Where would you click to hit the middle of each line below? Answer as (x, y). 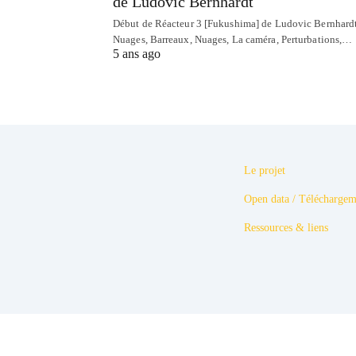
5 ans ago (137, 54)
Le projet (265, 171)
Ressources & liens (286, 228)
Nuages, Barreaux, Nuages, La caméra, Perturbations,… (233, 40)
